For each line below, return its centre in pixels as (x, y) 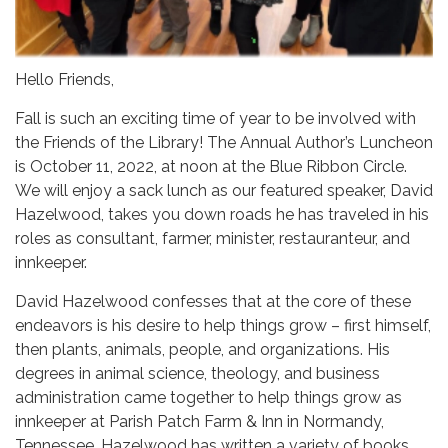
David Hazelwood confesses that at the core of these (213, 302)
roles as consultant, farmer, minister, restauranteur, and (212, 239)
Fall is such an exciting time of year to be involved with (215, 119)
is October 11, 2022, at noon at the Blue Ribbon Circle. (211, 167)
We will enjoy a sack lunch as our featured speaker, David (224, 191)
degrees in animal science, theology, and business (197, 374)
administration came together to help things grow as (208, 398)
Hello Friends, (64, 80)
